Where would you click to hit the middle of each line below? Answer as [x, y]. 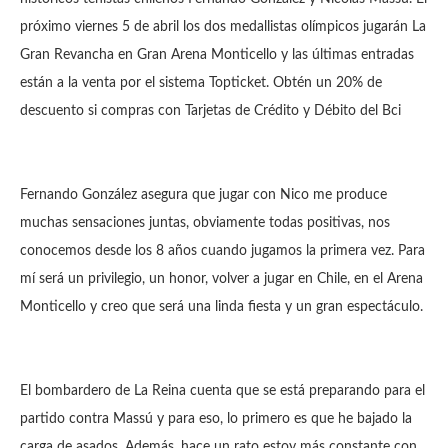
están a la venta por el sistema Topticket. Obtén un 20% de [201, 83]
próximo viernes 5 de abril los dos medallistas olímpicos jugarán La [223, 27]
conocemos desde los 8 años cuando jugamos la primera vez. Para [222, 251]
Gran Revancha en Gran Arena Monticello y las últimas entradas [217, 55]
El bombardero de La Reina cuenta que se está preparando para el [222, 391]
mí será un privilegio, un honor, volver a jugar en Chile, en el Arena [221, 279]
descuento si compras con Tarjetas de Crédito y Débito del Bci [212, 111]
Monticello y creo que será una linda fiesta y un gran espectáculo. [223, 307]
